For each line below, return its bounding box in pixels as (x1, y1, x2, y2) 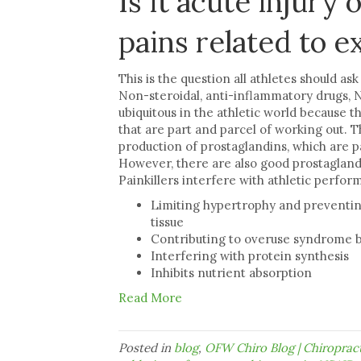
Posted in (118, 340, 174, 356)
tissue (151, 214, 184, 230)
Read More (118, 290, 182, 306)
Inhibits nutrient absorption (151, 265, 312, 281)
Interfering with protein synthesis (151, 248, 349, 264)
